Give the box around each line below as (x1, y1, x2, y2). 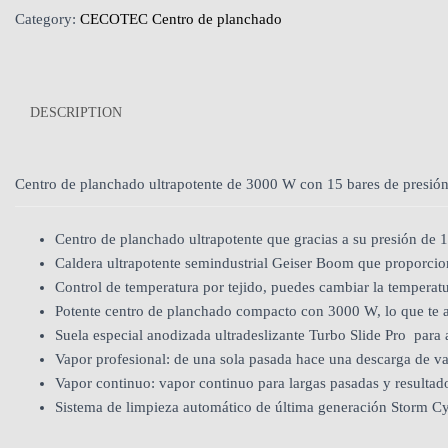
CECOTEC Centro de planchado (80, 11, 282, 27)
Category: (15, 11, 80, 27)
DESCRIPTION (30, 105, 122, 120)
